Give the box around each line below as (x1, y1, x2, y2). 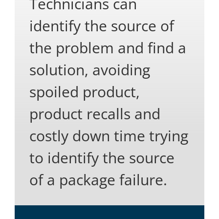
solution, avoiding (29, 59, 150, 80)
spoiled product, (29, 81, 140, 102)
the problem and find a (29, 37, 186, 58)
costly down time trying (29, 125, 188, 146)
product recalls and (29, 103, 160, 124)
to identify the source (29, 147, 175, 168)
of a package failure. (29, 169, 167, 190)
